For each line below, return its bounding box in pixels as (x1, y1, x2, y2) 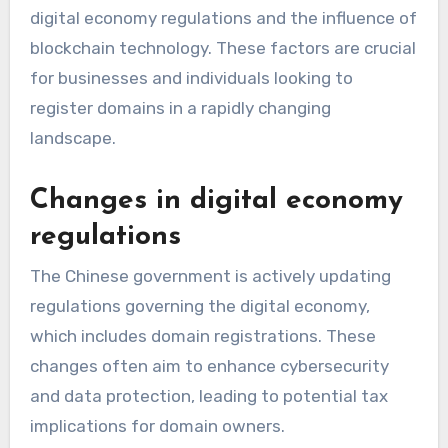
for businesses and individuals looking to (29, 67, 353, 88)
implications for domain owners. (29, 416, 285, 437)
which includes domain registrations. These (29, 326, 376, 347)
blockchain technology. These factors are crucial (29, 37, 416, 58)
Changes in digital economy (29, 186, 403, 215)
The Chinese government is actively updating (29, 266, 391, 287)
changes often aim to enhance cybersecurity (29, 356, 389, 377)
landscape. (29, 127, 116, 148)
